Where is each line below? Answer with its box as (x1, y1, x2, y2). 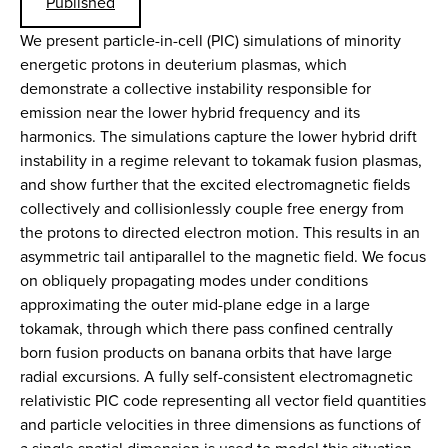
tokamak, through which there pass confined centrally (20, 317, 393, 339)
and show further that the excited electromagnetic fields (20, 173, 410, 195)
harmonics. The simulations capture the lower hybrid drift (20, 125, 417, 147)
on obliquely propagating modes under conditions (20, 269, 368, 291)
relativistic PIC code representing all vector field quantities (20, 389, 426, 411)
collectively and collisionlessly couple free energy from (20, 197, 404, 219)
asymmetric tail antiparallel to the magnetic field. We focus (20, 245, 426, 267)
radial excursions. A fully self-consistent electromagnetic (20, 365, 413, 387)
